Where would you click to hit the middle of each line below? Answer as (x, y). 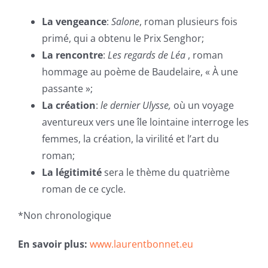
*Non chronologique (64, 215)
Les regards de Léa (147, 55)
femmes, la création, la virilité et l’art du (130, 138)
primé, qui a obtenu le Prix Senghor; (123, 38)
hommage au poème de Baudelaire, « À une (140, 71)
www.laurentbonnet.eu (141, 244)
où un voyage (203, 105)
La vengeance (74, 21)
